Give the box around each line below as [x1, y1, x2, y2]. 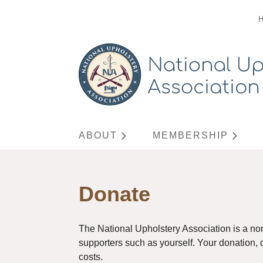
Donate [79, 182, 151, 206]
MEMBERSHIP [153, 130, 229, 140]
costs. [79, 251, 103, 262]
